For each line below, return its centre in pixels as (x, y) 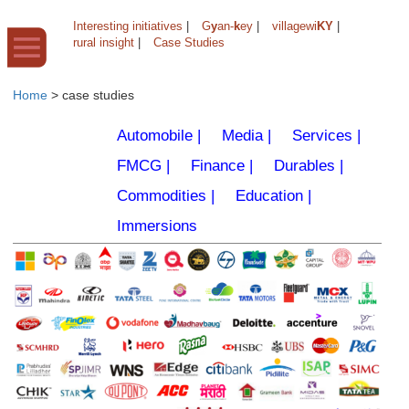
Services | (326, 136)
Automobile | (159, 136)
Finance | (222, 166)
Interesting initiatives (128, 26)
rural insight (104, 42)
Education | (273, 196)
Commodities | (166, 196)
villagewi (294, 26)
